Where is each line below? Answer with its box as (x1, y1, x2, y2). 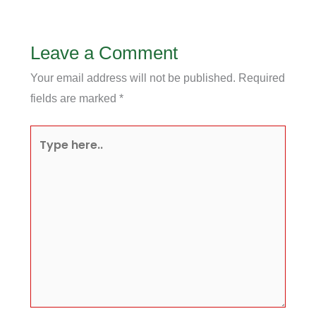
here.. (29, 147, 60, 164)
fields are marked (30, 92, 119, 104)
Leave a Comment (30, 42, 178, 63)
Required (238, 71, 285, 84)
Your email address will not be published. (30, 71, 236, 84)
